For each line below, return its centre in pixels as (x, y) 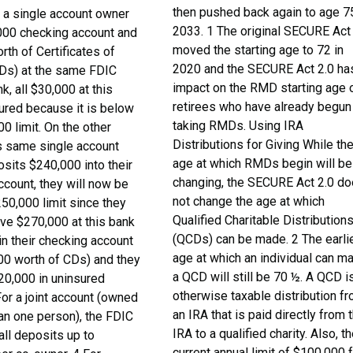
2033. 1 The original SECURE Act (262, 31)
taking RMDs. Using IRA (238, 126)
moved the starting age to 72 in (258, 50)
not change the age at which (249, 201)
